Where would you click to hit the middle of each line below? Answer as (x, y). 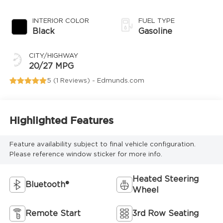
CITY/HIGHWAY (53, 56)
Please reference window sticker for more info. (86, 154)
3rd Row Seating (166, 213)
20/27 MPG (51, 66)
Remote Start (53, 213)
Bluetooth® (47, 184)
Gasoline (155, 31)
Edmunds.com (120, 81)
